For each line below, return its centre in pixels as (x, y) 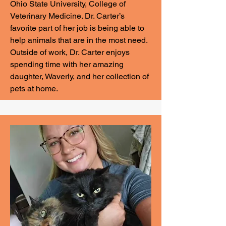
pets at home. (34, 89)
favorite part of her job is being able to (77, 28)
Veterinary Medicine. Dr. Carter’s (67, 16)
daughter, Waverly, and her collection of (79, 76)
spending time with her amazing (67, 64)
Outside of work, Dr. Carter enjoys (70, 52)
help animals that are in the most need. (79, 40)
